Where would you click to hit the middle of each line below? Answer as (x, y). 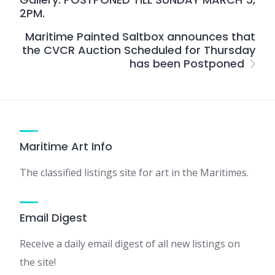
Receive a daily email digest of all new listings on (130, 244)
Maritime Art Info (66, 146)
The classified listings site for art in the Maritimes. (134, 172)
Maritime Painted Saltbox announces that (140, 37)
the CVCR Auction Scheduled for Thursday (139, 50)
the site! (38, 262)
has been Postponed (187, 64)
